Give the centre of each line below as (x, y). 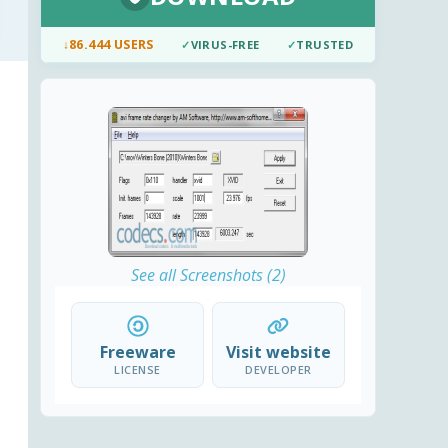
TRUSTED (325, 45)
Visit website (278, 352)
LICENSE (137, 370)
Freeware (137, 352)
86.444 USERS (111, 45)
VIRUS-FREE (225, 45)
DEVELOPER (278, 370)
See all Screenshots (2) (208, 275)
